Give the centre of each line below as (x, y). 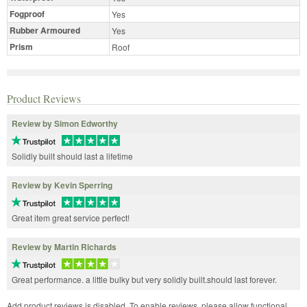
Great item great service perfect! (71, 217)
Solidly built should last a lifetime (72, 156)
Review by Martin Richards (64, 246)
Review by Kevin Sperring (62, 185)
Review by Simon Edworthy (65, 123)
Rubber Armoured (45, 30)
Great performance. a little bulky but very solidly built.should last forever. (144, 279)
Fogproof (27, 14)
